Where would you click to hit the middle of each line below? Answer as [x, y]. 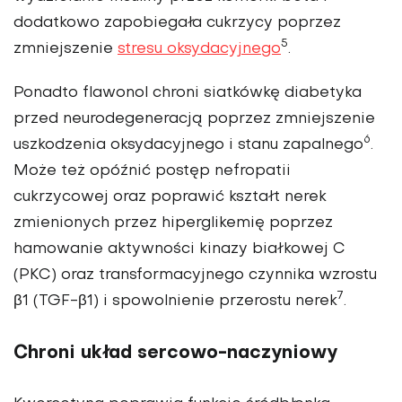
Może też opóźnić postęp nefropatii [152, 171]
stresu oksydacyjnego [199, 49]
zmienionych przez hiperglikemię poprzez [173, 223]
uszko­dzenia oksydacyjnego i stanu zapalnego [188, 145]
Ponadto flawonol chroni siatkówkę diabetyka [188, 93]
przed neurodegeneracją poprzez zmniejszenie [194, 119]
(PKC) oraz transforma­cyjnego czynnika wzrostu [195, 275]
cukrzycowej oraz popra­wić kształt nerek [170, 197]
